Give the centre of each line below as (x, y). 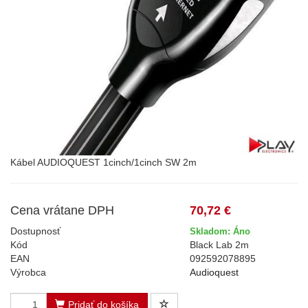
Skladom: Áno (220, 231)
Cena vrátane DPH (62, 210)
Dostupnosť (35, 231)
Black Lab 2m (220, 245)
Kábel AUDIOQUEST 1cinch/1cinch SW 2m (103, 162)
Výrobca (28, 272)
